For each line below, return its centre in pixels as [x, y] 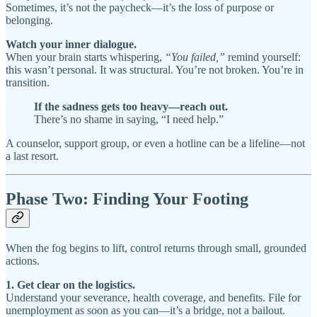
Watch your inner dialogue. [71, 45]
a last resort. [32, 156]
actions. [23, 261]
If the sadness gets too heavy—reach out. [131, 107]
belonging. [29, 21]
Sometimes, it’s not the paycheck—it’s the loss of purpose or [140, 8]
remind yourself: [263, 57]
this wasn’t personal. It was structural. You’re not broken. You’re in [155, 70]
